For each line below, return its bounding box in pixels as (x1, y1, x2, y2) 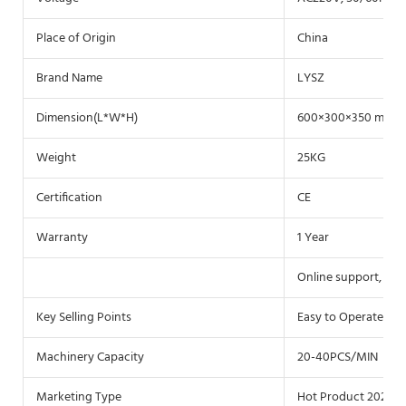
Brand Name (36, 68, 102, 90)
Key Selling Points (36, 307, 131, 329)
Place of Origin (36, 28, 116, 50)
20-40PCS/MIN (297, 347, 378, 369)
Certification (36, 188, 102, 209)
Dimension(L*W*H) (36, 108, 138, 130)
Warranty (36, 227, 88, 249)
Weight (36, 148, 76, 169)
